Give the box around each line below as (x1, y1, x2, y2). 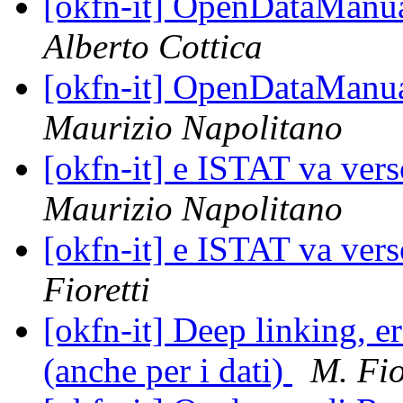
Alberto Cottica (43, 27, 263, 67)
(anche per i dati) (43, 351, 292, 390)
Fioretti (43, 270, 150, 309)
